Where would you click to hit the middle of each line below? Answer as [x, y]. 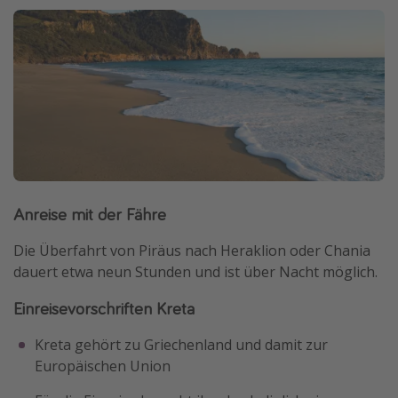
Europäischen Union [103, 366]
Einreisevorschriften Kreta [104, 307]
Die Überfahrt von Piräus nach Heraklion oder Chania [192, 250]
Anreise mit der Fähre [90, 213]
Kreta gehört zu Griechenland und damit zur [181, 344]
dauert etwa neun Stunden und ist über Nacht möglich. [195, 271]
